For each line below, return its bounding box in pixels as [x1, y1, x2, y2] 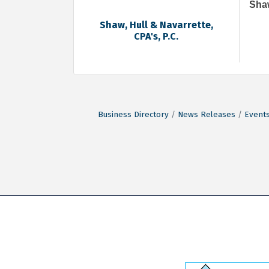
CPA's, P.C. [134, 31, 179, 43]
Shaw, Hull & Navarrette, [99, 19, 213, 31]
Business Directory [97, 109, 169, 119]
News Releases [177, 109, 235, 119]
